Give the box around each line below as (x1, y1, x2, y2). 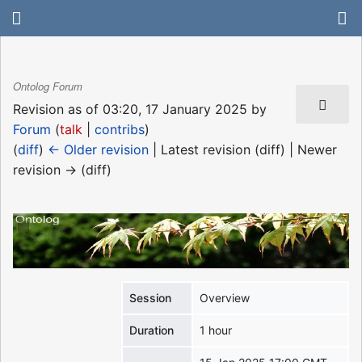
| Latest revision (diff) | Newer (149, 141, 337, 158)
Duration (129, 323, 175, 338)
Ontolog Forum (13, 78, 82, 95)
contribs (95, 120, 145, 137)
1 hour (200, 323, 233, 338)
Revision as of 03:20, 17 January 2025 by (13, 100, 267, 117)
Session (129, 291, 172, 305)
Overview (200, 291, 250, 305)
